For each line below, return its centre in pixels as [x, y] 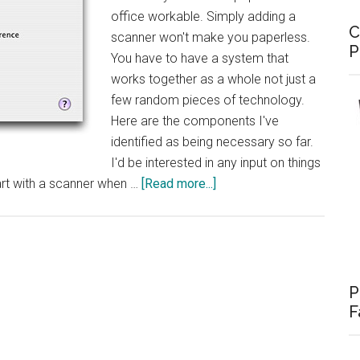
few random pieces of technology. [208, 100]
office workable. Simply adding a [203, 16]
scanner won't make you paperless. [211, 37]
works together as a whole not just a [213, 79]
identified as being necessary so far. [212, 142]
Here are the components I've [195, 121]
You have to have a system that [200, 58]
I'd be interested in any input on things [216, 163]
